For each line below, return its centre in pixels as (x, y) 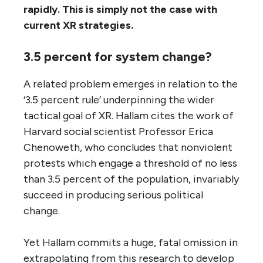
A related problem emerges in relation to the (131, 84)
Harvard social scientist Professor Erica (118, 131)
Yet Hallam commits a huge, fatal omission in (131, 242)
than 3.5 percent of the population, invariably (131, 179)
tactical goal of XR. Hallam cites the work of (129, 115)
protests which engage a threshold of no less (130, 163)
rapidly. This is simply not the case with (120, 9)
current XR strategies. (78, 25)
